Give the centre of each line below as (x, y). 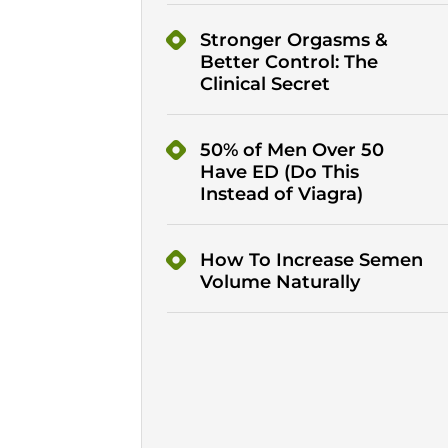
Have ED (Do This (279, 172)
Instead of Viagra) (281, 194)
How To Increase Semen (311, 260)
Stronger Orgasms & (293, 40)
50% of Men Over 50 (291, 150)
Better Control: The (288, 62)
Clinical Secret (264, 84)
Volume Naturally (279, 282)
